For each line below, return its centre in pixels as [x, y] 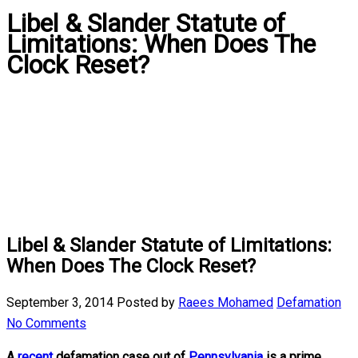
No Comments [46, 323]
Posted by [147, 302]
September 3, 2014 [62, 302]
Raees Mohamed [226, 302]
